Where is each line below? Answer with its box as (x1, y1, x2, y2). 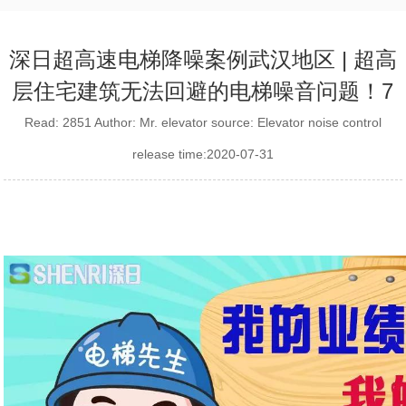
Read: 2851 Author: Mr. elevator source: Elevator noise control (24, 114, 382, 130)
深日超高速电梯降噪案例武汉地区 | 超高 (8, 46, 397, 72)
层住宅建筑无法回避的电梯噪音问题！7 (12, 78, 394, 103)
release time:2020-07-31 (131, 146, 274, 161)
